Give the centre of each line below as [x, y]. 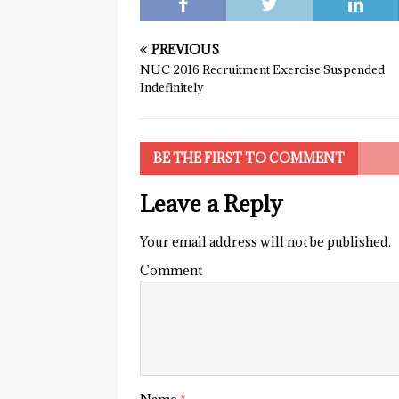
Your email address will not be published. [265, 242]
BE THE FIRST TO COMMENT [249, 158]
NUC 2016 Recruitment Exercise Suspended [262, 69]
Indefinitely [172, 87]
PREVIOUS [185, 49]
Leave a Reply [211, 204]
